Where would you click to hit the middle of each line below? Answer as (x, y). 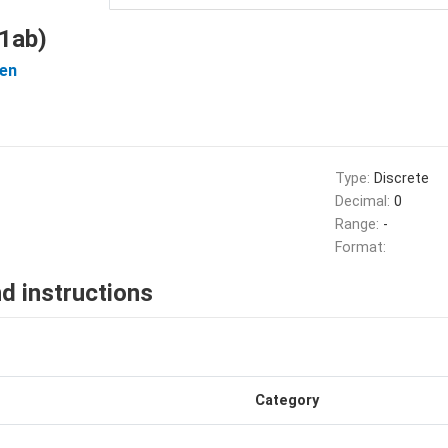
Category (287, 400)
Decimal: (364, 201)
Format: (360, 247)
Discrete (401, 178)
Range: (358, 224)
